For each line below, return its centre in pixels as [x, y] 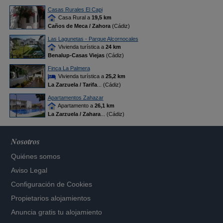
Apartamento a [75, 106]
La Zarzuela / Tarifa [72, 85]
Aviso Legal [29, 170]
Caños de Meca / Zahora [79, 26]
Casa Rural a [74, 17]
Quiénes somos [36, 156]
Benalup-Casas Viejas [76, 56]
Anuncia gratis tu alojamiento [57, 212]
